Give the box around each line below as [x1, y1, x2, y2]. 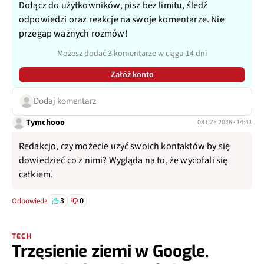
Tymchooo [26, 116, 65, 128]
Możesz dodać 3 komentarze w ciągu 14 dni [57, 48, 207, 60]
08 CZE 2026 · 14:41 [197, 117, 252, 128]
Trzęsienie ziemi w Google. [12, 240, 209, 263]
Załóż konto [110, 69, 154, 81]
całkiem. [19, 168, 54, 181]
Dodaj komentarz [34, 95, 96, 108]
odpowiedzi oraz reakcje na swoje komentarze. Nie [19, 13, 225, 27]
